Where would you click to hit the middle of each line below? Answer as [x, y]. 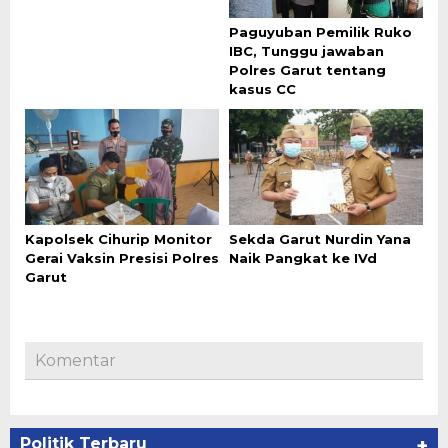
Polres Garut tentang [307, 70]
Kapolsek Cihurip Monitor [118, 238]
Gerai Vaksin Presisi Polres [122, 257]
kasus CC [262, 89]
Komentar [75, 360]
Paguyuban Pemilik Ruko [320, 32]
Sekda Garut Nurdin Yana [320, 238]
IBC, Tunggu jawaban [306, 51]
